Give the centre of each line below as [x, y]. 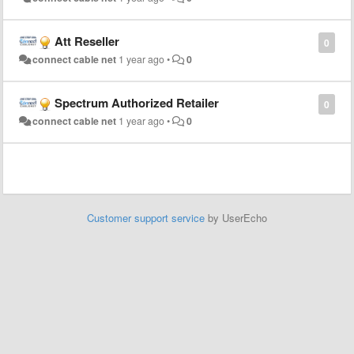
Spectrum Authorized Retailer [137, 103]
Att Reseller [87, 41]
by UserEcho [236, 218]
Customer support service [146, 218]
